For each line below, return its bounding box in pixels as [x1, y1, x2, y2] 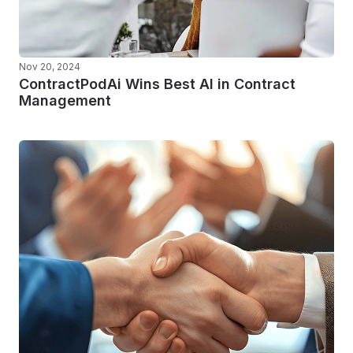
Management [19, 92, 111, 109]
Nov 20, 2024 [19, 61, 80, 72]
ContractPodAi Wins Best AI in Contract [19, 76, 295, 92]
